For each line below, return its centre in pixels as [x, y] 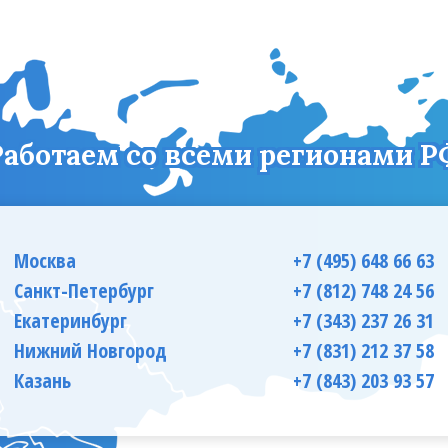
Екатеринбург [70, 320]
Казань [42, 380]
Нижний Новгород [90, 350]
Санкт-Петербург [84, 290]
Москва [45, 260]
